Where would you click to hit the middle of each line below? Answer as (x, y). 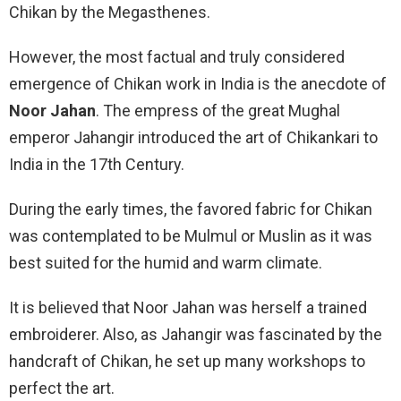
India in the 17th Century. (98, 164)
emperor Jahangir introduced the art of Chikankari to (193, 137)
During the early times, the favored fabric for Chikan (191, 209)
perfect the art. (62, 388)
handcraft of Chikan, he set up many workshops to (187, 361)
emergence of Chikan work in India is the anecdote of (198, 83)
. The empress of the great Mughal (218, 110)
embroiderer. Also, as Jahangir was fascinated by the (196, 334)
